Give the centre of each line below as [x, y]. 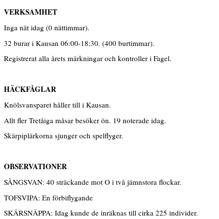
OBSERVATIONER [35, 166]
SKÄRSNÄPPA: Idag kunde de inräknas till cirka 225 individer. [101, 213]
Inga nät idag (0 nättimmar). [47, 28]
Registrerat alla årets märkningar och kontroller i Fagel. [88, 58]
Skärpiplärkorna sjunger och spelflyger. [64, 136]
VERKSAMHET [31, 12]
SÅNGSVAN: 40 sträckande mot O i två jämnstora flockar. [93, 182]
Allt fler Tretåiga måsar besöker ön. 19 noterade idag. [85, 120]
